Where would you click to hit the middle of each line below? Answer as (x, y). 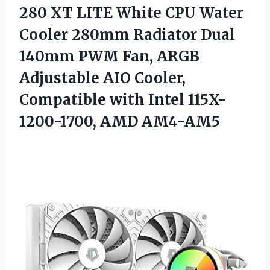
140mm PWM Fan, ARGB (109, 56)
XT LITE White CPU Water (145, 13)
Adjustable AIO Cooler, (102, 78)
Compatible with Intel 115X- (123, 99)
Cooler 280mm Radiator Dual (127, 34)
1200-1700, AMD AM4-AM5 (120, 121)
